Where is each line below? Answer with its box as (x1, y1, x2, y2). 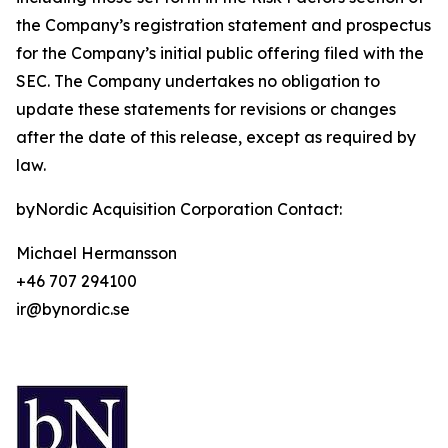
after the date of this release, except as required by (16, 127, 416, 147)
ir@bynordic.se (16, 299, 130, 319)
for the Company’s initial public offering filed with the (16, 43, 424, 63)
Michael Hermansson (16, 243, 177, 263)
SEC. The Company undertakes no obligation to (16, 71, 380, 91)
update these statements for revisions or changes (16, 99, 396, 119)
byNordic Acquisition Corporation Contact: (16, 199, 342, 219)
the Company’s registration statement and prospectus (16, 15, 431, 35)
